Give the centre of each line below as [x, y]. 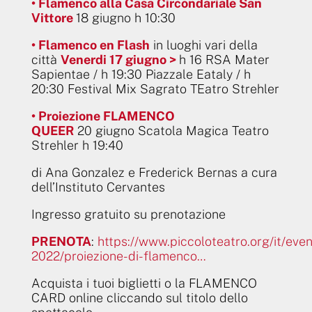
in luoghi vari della [203, 45]
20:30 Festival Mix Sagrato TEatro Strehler [155, 88]
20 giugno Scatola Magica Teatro [173, 130]
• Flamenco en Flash [90, 45]
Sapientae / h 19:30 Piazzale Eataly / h [141, 74]
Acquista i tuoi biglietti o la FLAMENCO [144, 283]
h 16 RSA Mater [224, 59]
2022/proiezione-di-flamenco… [118, 256]
